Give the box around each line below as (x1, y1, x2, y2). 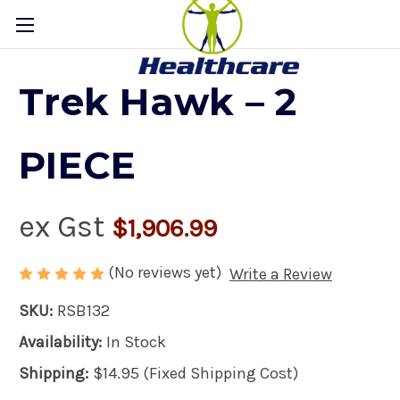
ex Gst (19, 209, 112, 245)
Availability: (19, 331, 102, 352)
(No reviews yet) (108, 262, 221, 282)
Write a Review (229, 263, 332, 284)
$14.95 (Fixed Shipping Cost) (92, 362, 298, 383)
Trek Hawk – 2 (19, 79, 297, 126)
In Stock (105, 331, 166, 352)
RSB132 (56, 300, 110, 321)
